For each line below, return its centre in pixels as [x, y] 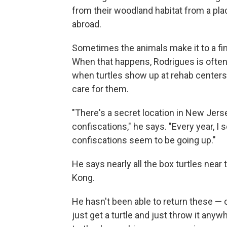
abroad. [87, 24]
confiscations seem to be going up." [144, 140]
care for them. [100, 89]
